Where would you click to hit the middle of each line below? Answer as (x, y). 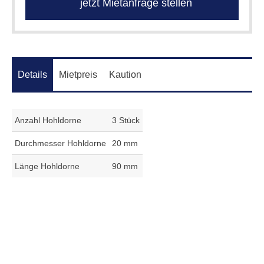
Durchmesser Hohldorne (60, 143)
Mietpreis (78, 74)
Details (32, 74)
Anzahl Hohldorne (48, 120)
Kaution (125, 74)
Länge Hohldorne (47, 166)
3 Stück (126, 120)
